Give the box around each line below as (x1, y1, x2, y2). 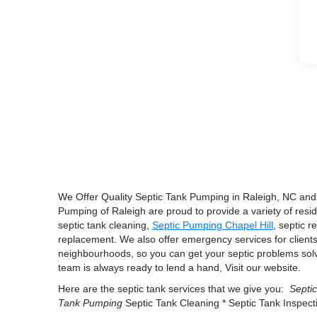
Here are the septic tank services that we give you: (58, 283, 289, 294)
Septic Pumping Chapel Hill (152, 219, 273, 231)
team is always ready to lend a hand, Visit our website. (58, 262, 301, 273)
